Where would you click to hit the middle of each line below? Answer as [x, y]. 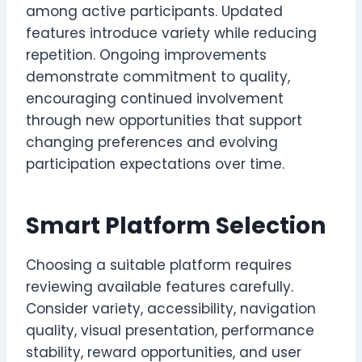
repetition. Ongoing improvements [146, 55]
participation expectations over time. [155, 164]
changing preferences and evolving [152, 142]
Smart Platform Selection [176, 225]
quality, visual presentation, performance [170, 330]
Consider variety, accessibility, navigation [171, 308]
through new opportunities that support [164, 120]
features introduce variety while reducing [171, 33]
